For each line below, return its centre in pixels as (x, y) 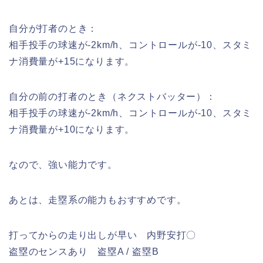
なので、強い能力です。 (63, 165)
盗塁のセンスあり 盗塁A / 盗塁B (84, 252)
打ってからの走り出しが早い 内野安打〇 (103, 235)
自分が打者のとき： (53, 29)
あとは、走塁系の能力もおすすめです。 (98, 200)
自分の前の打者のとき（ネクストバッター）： (112, 97)
